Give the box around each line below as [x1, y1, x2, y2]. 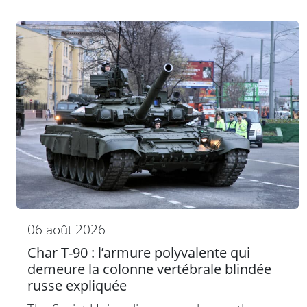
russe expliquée [27, 276, 127, 295]
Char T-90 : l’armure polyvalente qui [27, 243, 250, 262]
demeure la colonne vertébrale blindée [27, 260, 271, 279]
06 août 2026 [27, 220, 106, 239]
